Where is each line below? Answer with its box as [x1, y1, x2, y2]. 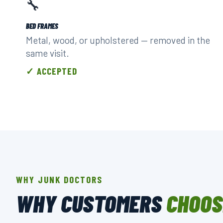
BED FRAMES [26, 21, 58, 30]
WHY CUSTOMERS [16, 189, 166, 218]
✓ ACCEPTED [26, 65, 77, 77]
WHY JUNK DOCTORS [16, 174, 103, 185]
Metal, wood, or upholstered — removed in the [26, 34, 210, 46]
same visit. [26, 47, 69, 59]
